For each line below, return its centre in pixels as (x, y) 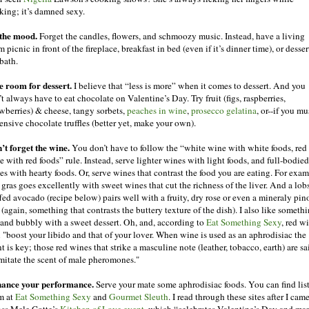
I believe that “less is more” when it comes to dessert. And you (189, 85)
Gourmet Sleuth (139, 296)
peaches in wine (157, 110)
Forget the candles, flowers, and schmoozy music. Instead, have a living (171, 36)
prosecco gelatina (224, 110)
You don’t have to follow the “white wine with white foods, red (188, 147)
